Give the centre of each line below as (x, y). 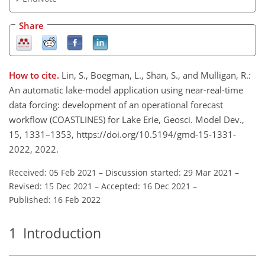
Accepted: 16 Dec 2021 (146, 186)
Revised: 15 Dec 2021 (51, 186)
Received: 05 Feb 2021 (53, 172)
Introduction (59, 233)
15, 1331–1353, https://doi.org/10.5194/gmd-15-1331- (122, 134)
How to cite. (35, 75)
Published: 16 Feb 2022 (55, 199)
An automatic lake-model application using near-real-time (126, 90)
